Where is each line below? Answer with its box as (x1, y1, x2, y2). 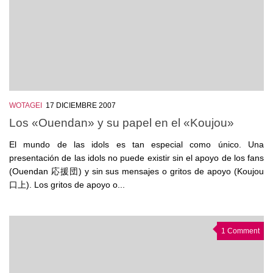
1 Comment (221, 227, 260, 236)
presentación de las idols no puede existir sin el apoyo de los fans (9, 153, 264, 163)
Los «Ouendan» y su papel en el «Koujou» (9, 116, 234, 130)
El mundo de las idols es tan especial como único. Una (9, 140, 264, 150)
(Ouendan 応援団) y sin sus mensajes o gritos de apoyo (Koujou (9, 166, 264, 177)
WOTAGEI (9, 101, 42, 110)
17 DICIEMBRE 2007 (46, 101, 116, 110)
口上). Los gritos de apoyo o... (9, 180, 125, 190)
